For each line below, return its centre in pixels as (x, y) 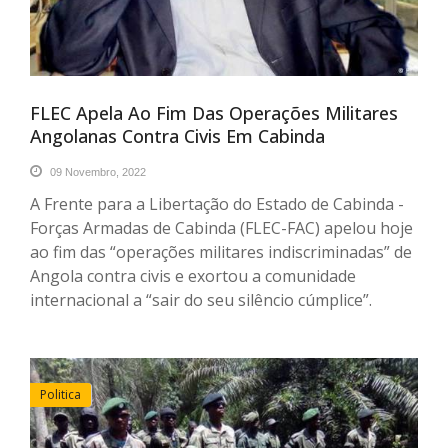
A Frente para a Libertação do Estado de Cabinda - (217, 204)
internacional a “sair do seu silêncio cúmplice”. (201, 300)
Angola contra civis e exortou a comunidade (193, 276)
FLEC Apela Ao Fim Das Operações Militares (214, 113)
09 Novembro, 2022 (96, 172)
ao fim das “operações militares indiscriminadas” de (221, 252)
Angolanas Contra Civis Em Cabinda (177, 136)
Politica (60, 395)
